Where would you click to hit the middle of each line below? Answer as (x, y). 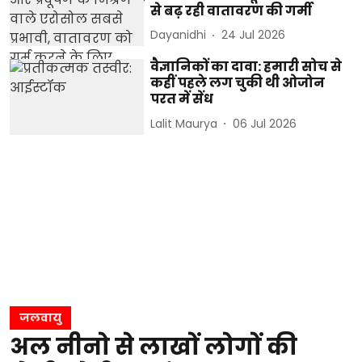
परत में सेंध (182, 99)
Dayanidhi (179, 35)
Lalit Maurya (184, 123)
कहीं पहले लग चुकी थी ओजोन (238, 83)
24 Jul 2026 (254, 35)
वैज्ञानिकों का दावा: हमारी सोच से (246, 67)
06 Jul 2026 (265, 123)
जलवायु (40, 317)
